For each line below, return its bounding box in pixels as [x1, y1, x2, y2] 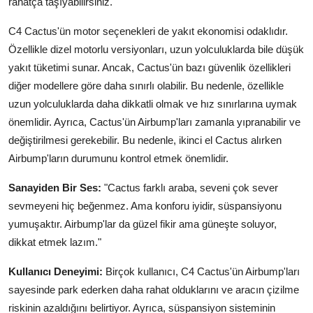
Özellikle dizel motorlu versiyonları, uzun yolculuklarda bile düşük [8, 43, 304, 55]
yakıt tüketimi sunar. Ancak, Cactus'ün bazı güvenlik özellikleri [8, 61, 291, 73]
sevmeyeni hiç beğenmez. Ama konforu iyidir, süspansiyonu [8, 199, 282, 212]
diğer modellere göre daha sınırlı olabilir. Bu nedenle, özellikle [8, 79, 284, 92]
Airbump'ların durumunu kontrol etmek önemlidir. [8, 152, 228, 164]
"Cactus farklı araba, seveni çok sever [101, 181, 278, 194]
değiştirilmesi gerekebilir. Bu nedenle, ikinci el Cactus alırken [8, 133, 282, 146]
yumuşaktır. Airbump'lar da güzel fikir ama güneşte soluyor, [8, 217, 277, 230]
